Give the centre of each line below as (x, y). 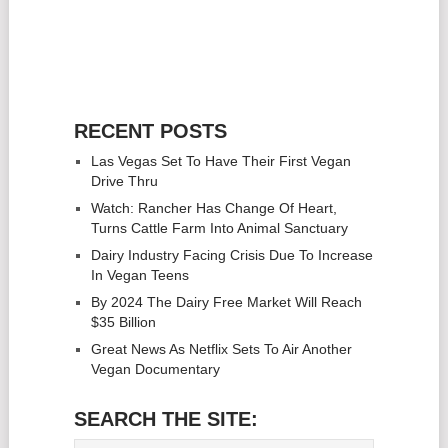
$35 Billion (123, 322)
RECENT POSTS (150, 131)
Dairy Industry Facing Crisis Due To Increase (231, 255)
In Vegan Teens (139, 275)
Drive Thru (124, 181)
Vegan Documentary (155, 369)
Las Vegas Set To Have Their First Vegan (220, 161)
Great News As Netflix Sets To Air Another (221, 349)
